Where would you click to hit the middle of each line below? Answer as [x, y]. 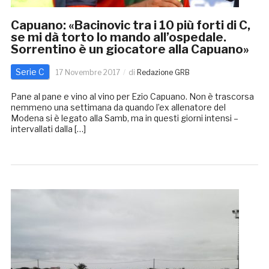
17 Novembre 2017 [88, 73]
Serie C [30, 72]
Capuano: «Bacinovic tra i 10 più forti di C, [130, 26]
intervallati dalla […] [48, 129]
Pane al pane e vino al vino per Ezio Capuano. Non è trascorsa [132, 97]
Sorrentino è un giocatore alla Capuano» [130, 50]
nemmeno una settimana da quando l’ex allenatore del [118, 107]
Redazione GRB [163, 73]
